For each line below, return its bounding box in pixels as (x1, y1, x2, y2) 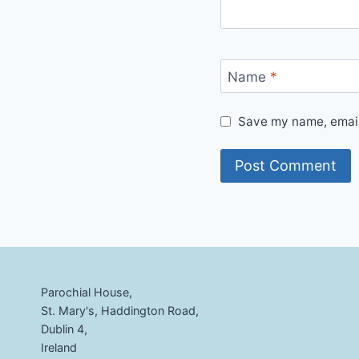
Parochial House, (41, 284, 132, 299)
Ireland (41, 340, 77, 354)
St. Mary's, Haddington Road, (41, 303, 199, 317)
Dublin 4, (41, 321, 87, 336)
